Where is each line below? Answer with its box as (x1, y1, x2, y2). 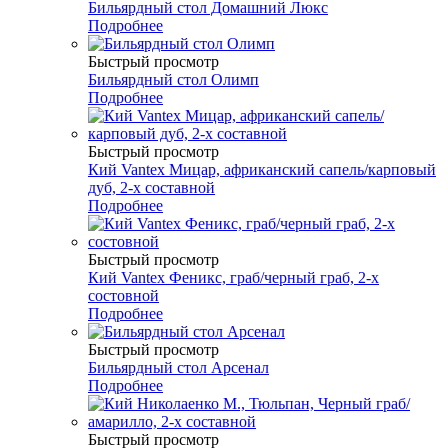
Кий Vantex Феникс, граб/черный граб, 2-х (88, 269, 379, 287)
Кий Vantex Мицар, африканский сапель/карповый (88, 161, 436, 179)
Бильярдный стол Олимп (88, 71, 259, 89)
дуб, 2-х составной (88, 179, 215, 197)
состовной (88, 287, 159, 305)
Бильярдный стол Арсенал (88, 359, 269, 377)
